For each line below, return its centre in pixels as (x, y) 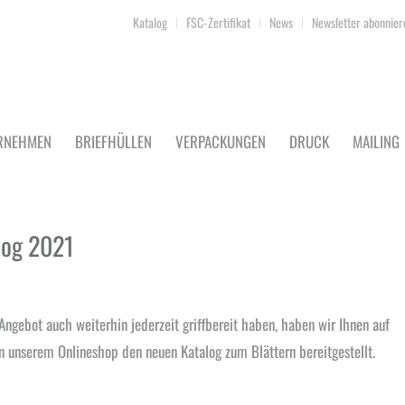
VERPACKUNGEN (221, 141)
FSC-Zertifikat (218, 22)
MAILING (376, 141)
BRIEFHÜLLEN (113, 141)
